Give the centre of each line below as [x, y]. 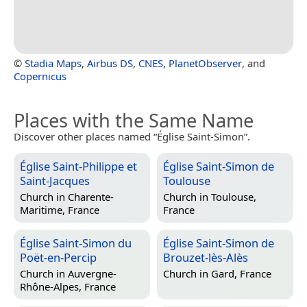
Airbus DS [110, 63]
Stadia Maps [53, 63]
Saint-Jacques [55, 180]
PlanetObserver [205, 63]
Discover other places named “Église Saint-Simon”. [132, 136]
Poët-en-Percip [58, 257]
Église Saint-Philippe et [78, 166]
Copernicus [40, 76]
